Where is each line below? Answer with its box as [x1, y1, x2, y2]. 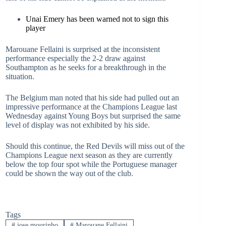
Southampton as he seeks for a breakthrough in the [6, 63, 166, 72]
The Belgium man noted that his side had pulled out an [6, 93, 179, 102]
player [26, 24, 45, 32]
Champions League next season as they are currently [6, 151, 173, 159]
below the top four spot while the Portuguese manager [6, 160, 177, 168]
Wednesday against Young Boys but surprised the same [6, 111, 181, 120]
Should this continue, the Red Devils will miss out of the [6, 142, 185, 150]
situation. [6, 72, 34, 81]
